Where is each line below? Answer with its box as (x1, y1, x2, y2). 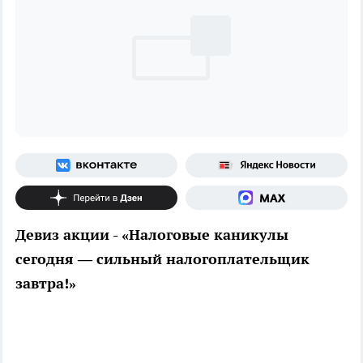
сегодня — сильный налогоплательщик (15, 249, 310, 268)
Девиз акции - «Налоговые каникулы (15, 224, 288, 244)
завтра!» (15, 273, 76, 293)
